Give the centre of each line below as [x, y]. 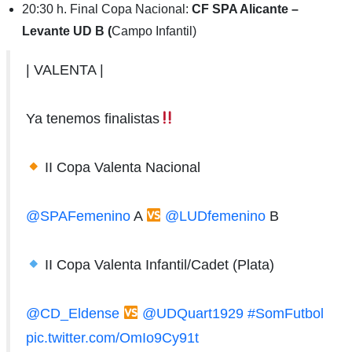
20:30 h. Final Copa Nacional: [106, 9]
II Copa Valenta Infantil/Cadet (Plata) [158, 264]
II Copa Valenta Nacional [121, 167]
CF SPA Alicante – [245, 9]
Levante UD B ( [66, 31]
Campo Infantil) [154, 31]
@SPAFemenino [78, 216]
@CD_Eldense [72, 313]
